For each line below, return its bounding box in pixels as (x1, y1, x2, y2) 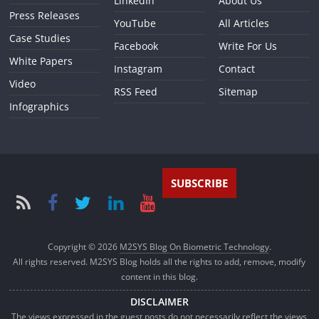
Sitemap (218, 84, 258, 98)
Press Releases (9, 8, 80, 22)
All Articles (218, 16, 269, 30)
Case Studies (9, 31, 71, 45)
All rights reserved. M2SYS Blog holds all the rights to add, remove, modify (13, 255, 306, 268)
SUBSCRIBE (171, 175, 229, 190)
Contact (218, 61, 255, 75)
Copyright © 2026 (47, 240, 120, 253)
